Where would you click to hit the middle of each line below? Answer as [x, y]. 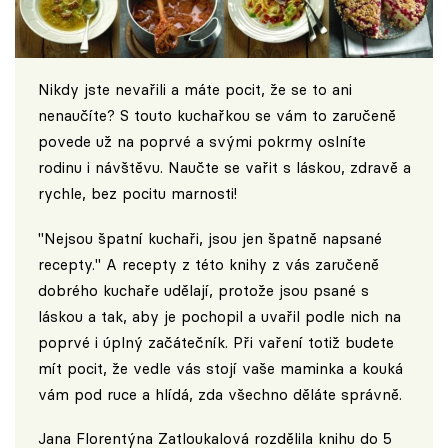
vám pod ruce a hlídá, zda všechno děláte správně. [219, 394]
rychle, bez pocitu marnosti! [137, 193]
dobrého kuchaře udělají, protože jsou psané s [203, 290]
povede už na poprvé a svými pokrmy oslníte [201, 141]
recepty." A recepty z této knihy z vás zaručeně [208, 264]
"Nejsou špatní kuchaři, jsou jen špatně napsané [209, 238]
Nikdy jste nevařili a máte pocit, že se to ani [194, 89]
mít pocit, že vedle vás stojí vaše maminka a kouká [220, 368]
